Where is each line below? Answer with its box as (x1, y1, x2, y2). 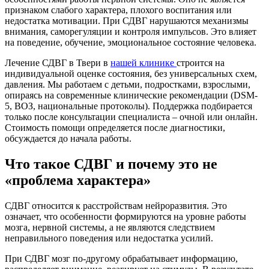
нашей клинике (110, 58, 177, 68)
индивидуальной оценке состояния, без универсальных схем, (5, 68, 257, 79)
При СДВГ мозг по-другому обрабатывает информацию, (5, 253, 238, 264)
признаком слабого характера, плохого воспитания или (5, 5, 232, 16)
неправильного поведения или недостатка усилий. (5, 232, 213, 243)
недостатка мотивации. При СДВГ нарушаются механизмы (5, 16, 249, 26)
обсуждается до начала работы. (5, 133, 131, 144)
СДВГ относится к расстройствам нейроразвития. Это (5, 200, 227, 211)
